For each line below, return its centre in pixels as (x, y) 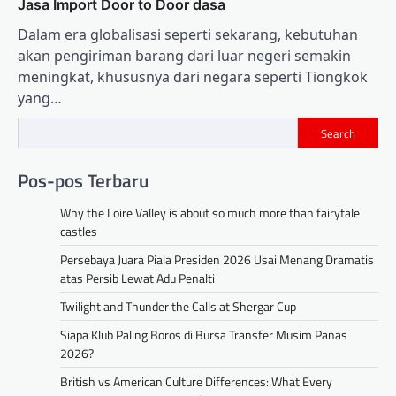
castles (79, 231)
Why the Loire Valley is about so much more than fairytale (210, 212)
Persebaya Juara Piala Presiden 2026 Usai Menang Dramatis (217, 259)
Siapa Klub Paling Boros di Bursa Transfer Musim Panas (204, 334)
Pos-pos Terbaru (83, 180)
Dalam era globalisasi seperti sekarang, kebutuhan (188, 35)
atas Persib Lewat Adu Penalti (137, 278)
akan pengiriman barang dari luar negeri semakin (184, 56)
